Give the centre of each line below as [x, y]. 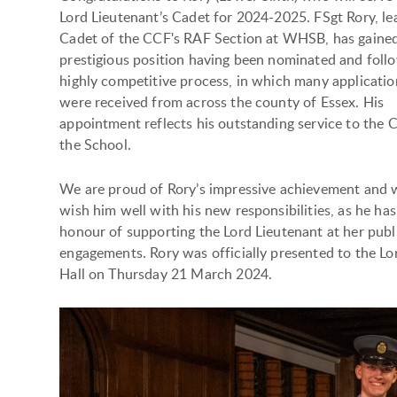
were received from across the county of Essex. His [222, 101]
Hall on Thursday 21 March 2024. [166, 273]
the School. [95, 144]
